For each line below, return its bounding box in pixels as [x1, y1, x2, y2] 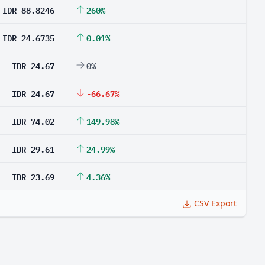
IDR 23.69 [12, 170, 54, 183]
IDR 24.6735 [2, 31, 54, 44]
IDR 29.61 [12, 142, 54, 155]
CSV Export [194, 198, 237, 209]
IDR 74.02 [12, 114, 54, 127]
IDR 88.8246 [2, 3, 54, 16]
